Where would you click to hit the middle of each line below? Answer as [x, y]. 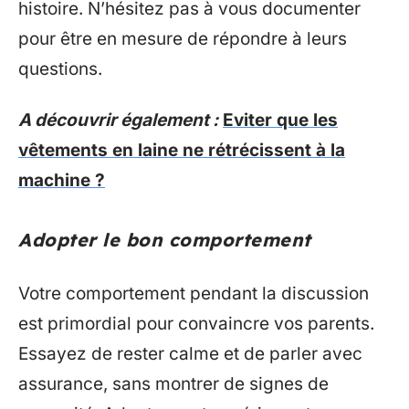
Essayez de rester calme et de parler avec [190, 354]
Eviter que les [280, 120]
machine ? [62, 180]
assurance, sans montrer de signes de [173, 384]
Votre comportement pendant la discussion [194, 294]
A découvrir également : [118, 120]
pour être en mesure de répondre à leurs [183, 39]
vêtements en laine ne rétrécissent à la [182, 150]
